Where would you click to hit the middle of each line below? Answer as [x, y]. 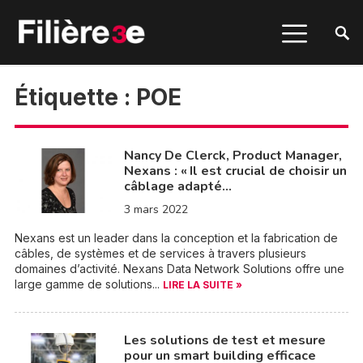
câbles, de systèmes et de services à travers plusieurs [160, 253]
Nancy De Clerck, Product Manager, [233, 156]
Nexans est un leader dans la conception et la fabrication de [176, 238]
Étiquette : [75, 97]
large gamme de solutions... [88, 284]
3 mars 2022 [156, 209]
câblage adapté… [177, 186]
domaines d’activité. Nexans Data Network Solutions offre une [179, 269]
